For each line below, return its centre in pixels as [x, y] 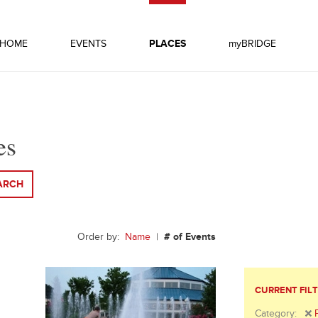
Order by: [101, 238]
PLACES [168, 45]
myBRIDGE [252, 45]
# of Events [190, 238]
